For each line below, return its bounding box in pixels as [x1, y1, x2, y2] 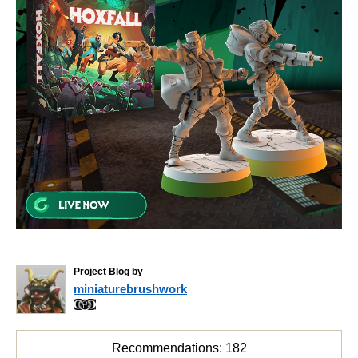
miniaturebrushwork [74, 281, 187, 296]
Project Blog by [74, 265, 143, 277]
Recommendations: [111, 341, 225, 356]
